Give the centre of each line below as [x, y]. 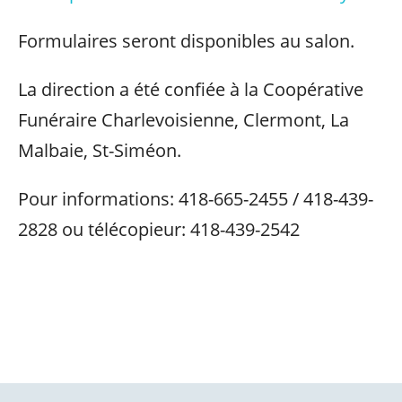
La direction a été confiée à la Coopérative [191, 89]
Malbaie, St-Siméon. [100, 150]
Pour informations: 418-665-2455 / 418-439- [196, 199]
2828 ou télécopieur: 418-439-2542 [159, 229]
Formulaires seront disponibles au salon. [186, 41]
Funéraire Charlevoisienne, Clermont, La [184, 120]
